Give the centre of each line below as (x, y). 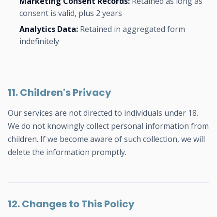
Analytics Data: (49, 29)
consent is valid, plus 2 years (71, 13)
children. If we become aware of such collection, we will (106, 139)
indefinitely (39, 41)
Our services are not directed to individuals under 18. (103, 113)
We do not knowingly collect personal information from (108, 126)
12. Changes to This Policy (71, 204)
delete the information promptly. (67, 152)
